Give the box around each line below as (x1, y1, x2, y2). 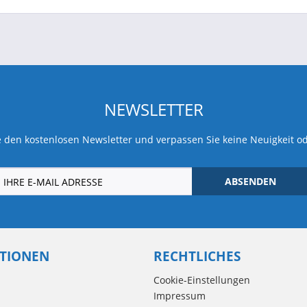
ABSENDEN (224, 174, 276, 188)
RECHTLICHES (153, 247, 241, 265)
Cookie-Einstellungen (153, 273, 250, 286)
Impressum (153, 289, 206, 302)
